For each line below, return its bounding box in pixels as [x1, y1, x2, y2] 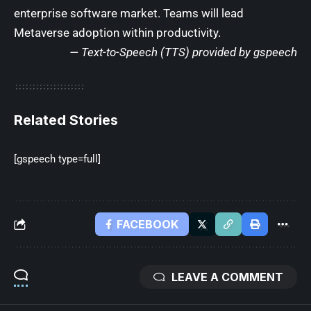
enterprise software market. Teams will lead [14, 6, 244, 20]
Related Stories [14, 112, 118, 128]
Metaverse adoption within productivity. [14, 26, 221, 40]
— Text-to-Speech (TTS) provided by [69, 45, 253, 59]
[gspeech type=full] [14, 153, 101, 165]
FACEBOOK [117, 217, 178, 231]
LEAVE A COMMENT [171, 270, 283, 284]
